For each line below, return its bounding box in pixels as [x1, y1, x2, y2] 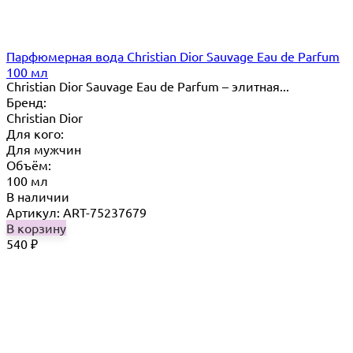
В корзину [6, 220, 66, 236]
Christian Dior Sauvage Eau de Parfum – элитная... [6, 78, 289, 95]
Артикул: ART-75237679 [6, 204, 147, 221]
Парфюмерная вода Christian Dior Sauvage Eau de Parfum [6, 48, 340, 65]
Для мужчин [6, 141, 81, 158]
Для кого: [6, 125, 64, 142]
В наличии [6, 188, 69, 205]
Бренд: [6, 94, 46, 110]
